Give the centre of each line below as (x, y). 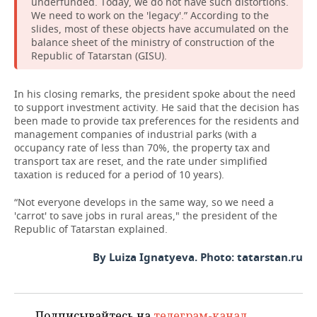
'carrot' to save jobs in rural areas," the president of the (146, 215)
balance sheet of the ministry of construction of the (153, 42)
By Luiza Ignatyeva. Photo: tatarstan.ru (198, 257)
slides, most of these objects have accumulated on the (160, 29)
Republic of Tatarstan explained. (91, 229)
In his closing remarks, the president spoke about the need (155, 94)
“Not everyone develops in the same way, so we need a (144, 202)
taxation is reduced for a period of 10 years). (119, 174)
